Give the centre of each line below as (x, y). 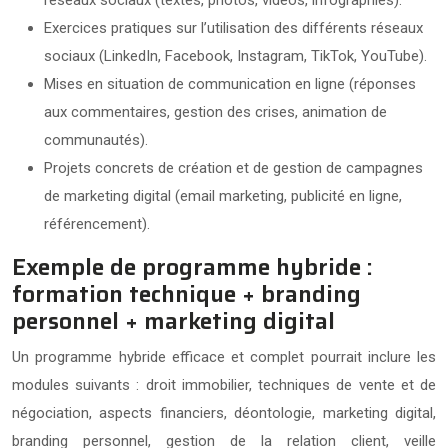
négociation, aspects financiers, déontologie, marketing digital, (224, 412)
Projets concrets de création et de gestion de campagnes (233, 167)
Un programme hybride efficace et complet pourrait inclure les (224, 356)
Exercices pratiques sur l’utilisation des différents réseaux (233, 27)
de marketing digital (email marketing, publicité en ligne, (223, 195)
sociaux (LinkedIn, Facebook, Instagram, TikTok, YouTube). (235, 55)
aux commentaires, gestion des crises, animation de (215, 111)
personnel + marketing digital (173, 320)
